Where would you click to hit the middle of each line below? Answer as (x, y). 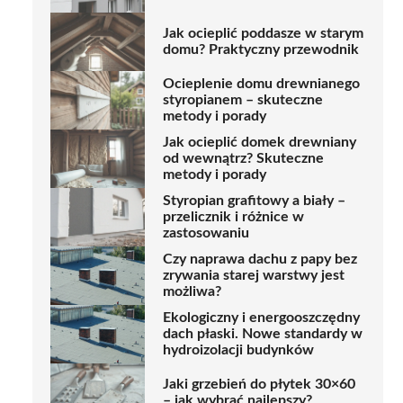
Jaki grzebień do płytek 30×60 (259, 385)
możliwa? (192, 292)
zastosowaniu (206, 233)
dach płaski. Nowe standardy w (263, 334)
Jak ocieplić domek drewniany (260, 143)
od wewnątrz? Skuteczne (243, 159)
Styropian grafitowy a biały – (254, 201)
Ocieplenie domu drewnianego (261, 84)
